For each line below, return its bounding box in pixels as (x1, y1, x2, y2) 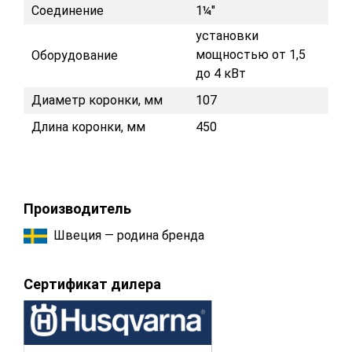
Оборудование (31, 48, 118, 63)
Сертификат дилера (24, 276, 161, 292)
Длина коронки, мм (31, 119, 145, 134)
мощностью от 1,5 (196, 47, 306, 62)
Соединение (31, 3, 104, 18)
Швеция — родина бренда (53, 228, 204, 243)
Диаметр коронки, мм (31, 93, 163, 108)
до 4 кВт (196, 66, 246, 81)
